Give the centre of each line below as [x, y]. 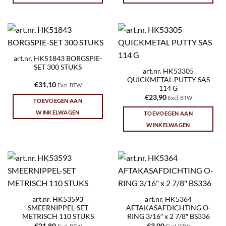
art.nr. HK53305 [168, 71]
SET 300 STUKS [58, 67]
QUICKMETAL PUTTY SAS [168, 80]
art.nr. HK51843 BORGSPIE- [58, 59]
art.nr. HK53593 [58, 200]
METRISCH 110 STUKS [58, 217]
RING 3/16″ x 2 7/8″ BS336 [168, 217]
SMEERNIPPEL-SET [58, 208]
